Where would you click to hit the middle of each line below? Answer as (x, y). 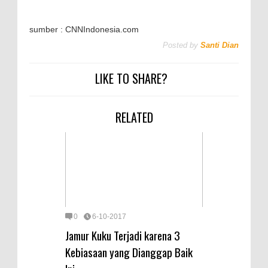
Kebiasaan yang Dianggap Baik (129, 252)
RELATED (134, 118)
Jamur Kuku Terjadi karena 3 (123, 235)
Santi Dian (220, 45)
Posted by (180, 45)
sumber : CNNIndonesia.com (84, 29)
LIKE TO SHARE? (131, 79)
